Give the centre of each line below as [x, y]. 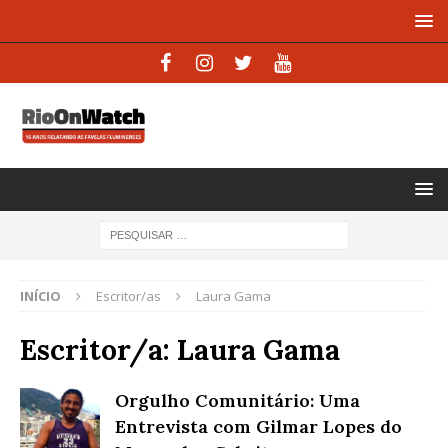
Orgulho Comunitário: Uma [237, 400]
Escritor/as [128, 295]
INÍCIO [40, 295]
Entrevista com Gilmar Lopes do [258, 426]
